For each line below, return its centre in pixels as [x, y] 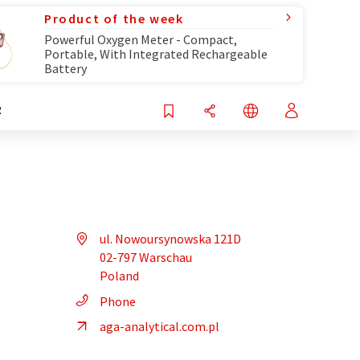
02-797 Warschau [146, 257]
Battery [65, 68]
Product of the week [114, 18]
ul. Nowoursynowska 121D [170, 239]
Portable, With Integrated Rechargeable [156, 54]
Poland [119, 276]
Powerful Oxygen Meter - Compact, [141, 39]
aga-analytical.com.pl [160, 326]
